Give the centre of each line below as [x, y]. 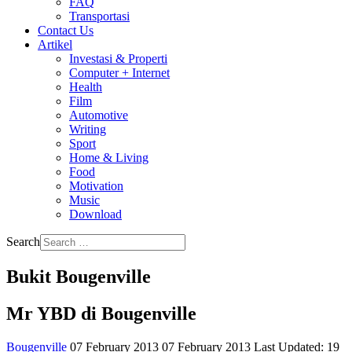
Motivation [96, 186]
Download [95, 214]
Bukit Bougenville [79, 276]
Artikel [55, 44]
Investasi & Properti [118, 59]
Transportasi [99, 16]
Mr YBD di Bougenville [101, 313]
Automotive [99, 115]
